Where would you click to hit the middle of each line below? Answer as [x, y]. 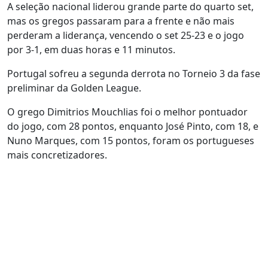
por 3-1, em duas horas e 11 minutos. [91, 50]
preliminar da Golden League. [74, 88]
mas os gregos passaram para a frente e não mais [121, 21]
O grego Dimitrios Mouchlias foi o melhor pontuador [127, 112]
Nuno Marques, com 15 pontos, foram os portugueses [131, 141]
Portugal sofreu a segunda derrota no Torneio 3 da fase [134, 74]
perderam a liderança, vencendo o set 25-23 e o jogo [126, 35]
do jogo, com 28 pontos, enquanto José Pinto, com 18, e [133, 126]
